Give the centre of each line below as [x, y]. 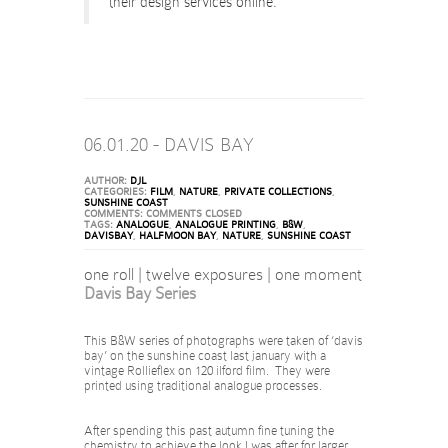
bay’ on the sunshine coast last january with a [205, 355]
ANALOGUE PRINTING [225, 224]
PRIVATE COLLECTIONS [278, 191]
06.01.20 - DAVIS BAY [169, 144]
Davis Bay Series [140, 293]
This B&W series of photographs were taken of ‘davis [223, 340]
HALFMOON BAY [177, 235]
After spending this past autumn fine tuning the [209, 430]
